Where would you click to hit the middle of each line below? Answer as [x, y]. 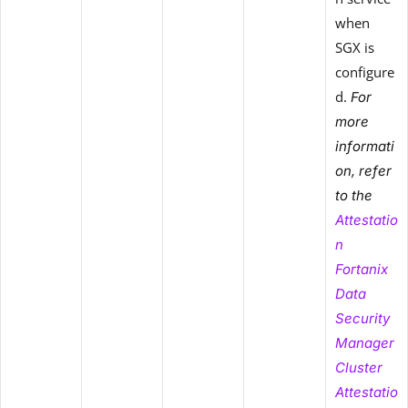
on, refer [363, 171]
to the [354, 196]
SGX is [355, 48]
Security [362, 319]
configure [365, 72]
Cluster [359, 368]
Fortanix [362, 270]
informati [365, 147]
